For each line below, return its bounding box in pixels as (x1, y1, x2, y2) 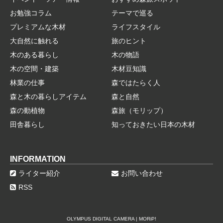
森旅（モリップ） (111, 107, 167, 114)
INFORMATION (10, 154, 66, 163)
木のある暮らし (10, 51, 59, 59)
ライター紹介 (18, 169, 60, 177)
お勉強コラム (10, 9, 52, 17)
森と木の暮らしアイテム (10, 93, 87, 101)
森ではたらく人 (111, 79, 160, 87)
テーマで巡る (111, 9, 153, 17)
